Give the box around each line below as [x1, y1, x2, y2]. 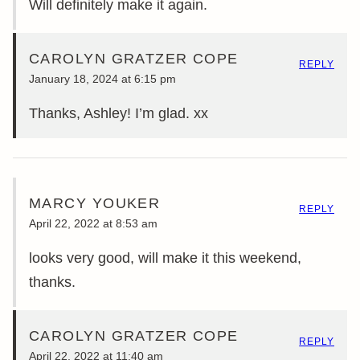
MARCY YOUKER [29, 194, 161, 211]
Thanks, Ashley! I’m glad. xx [29, 105, 208, 122]
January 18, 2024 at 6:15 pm [29, 72, 176, 86]
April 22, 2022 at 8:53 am [29, 217, 157, 231]
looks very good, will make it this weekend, [29, 250, 301, 267]
